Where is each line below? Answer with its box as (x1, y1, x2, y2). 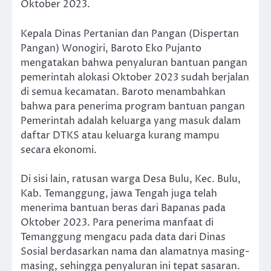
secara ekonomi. (21, 143, 97, 157)
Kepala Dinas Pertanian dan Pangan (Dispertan (21, 27, 239, 41)
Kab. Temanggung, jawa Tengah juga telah (21, 186, 217, 200)
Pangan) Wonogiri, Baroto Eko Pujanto (21, 41, 201, 55)
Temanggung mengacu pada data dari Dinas (21, 230, 226, 244)
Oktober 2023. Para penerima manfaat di (21, 215, 214, 229)
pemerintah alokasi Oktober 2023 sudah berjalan (21, 70, 249, 84)
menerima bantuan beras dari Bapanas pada (21, 201, 226, 215)
